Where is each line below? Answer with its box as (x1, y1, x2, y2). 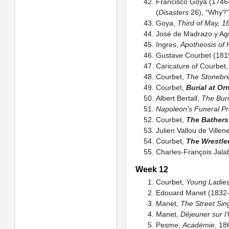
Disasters (158, 8, 189, 16)
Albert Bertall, (155, 94, 201, 102)
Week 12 (135, 165, 168, 174)
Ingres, (155, 40, 180, 49)
